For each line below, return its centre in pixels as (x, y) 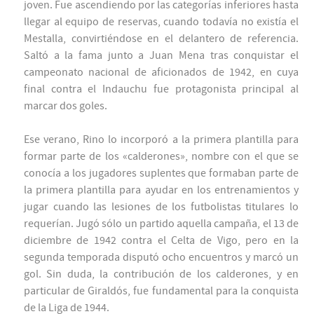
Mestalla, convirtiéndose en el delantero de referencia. (161, 39)
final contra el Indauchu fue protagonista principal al (161, 89)
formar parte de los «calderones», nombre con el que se (161, 157)
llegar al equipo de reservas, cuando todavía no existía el (161, 22)
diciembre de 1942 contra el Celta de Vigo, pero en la (161, 241)
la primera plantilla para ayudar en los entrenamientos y (161, 190)
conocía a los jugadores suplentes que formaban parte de (161, 173)
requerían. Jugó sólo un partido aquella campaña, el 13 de (161, 224)
